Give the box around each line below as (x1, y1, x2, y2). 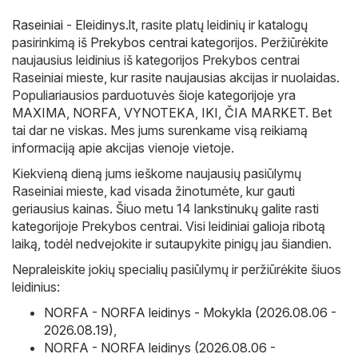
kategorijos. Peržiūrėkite (188, 34, 328, 50)
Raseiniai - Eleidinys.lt (12, 16, 135, 33)
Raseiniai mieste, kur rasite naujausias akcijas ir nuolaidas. (12, 69, 340, 86)
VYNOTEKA (124, 104, 195, 121)
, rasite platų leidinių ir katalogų (135, 16, 308, 33)
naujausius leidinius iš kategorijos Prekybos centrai (12, 51, 300, 68)
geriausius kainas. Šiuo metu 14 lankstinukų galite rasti (12, 200, 319, 217)
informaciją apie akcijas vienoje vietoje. (12, 139, 234, 156)
